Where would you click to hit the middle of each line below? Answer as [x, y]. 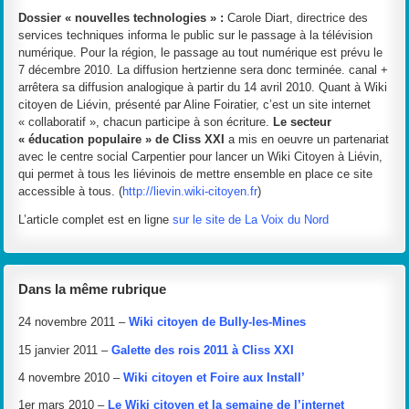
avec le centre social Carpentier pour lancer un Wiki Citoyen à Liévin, [201, 157]
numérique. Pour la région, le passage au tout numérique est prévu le [201, 53]
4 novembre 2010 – [71, 377]
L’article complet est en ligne [96, 219]
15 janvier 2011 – [65, 350]
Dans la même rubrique [93, 289]
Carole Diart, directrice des [296, 18]
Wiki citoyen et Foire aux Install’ [215, 377]
